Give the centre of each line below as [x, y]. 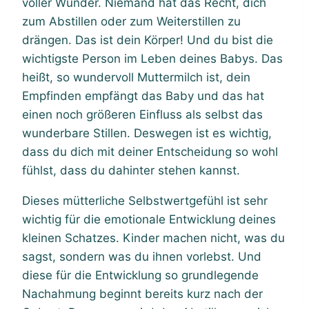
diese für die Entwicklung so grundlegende [140, 275]
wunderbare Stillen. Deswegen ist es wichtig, [147, 133]
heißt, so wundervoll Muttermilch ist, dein [136, 77]
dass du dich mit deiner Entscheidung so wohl [150, 151]
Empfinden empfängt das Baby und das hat [143, 96]
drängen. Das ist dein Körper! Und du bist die [148, 40]
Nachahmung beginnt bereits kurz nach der [142, 293]
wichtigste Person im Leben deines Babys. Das [152, 58]
